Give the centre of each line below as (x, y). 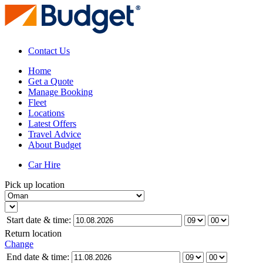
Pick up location (35, 185)
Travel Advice (55, 134)
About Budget (55, 145)
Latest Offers (52, 124)
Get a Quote (51, 81)
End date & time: (38, 257)
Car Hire (44, 165)
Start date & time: (39, 220)
